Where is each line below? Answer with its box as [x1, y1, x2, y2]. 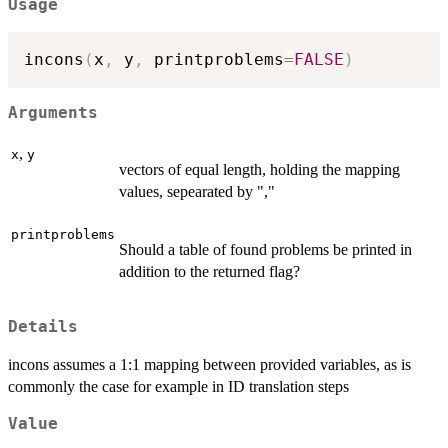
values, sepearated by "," [119, 182, 275, 200]
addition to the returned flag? [119, 262, 300, 280]
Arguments [8, 104, 98, 123]
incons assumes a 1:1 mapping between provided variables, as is [8, 356, 411, 374]
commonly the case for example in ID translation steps [8, 378, 349, 396]
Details [8, 318, 78, 337]
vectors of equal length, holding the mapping [119, 160, 400, 178]
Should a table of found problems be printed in [119, 240, 412, 258]
